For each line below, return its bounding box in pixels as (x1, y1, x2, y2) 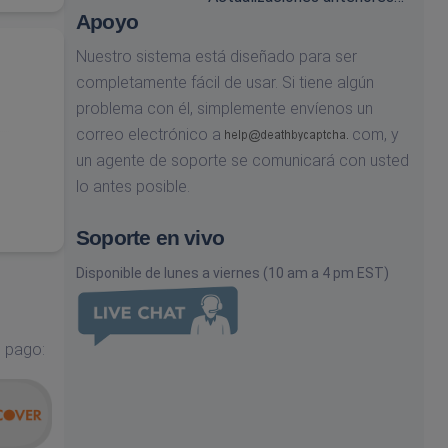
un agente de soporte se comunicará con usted (76, 151, 409, 170)
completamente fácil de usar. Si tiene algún (76, 73, 374, 92)
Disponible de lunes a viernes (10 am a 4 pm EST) (76, 265, 389, 281)
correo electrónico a (76, 125, 225, 144)
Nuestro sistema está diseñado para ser (76, 47, 357, 66)
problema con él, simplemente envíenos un (76, 99, 373, 118)
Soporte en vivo (76, 226, 224, 249)
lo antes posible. (76, 177, 190, 196)
